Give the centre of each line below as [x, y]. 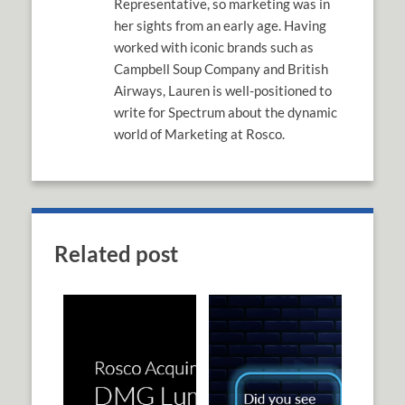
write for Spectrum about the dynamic [225, 113]
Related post [116, 254]
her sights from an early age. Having [220, 26]
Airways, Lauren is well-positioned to [222, 91]
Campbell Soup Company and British [221, 69]
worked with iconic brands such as [213, 47]
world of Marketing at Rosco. [199, 134]
